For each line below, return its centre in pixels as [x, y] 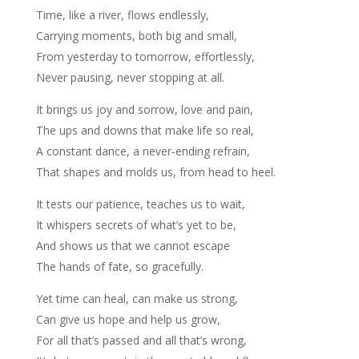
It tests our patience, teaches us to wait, [140, 204]
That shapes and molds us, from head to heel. [155, 172]
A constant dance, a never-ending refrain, [143, 151]
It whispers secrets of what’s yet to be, [136, 225]
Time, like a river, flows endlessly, [122, 15]
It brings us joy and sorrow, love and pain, [144, 110]
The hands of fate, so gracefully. [119, 267]
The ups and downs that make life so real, [145, 131]
